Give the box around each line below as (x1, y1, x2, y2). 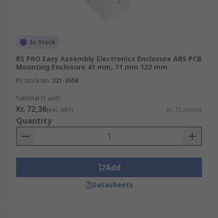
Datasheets (91, 180, 133, 189)
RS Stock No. (16, 76, 51, 85)
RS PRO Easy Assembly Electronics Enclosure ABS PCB (16, 54, 201, 63)
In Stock (30, 38, 55, 46)
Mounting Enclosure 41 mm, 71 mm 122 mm (16, 62, 167, 72)
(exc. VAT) (47, 106, 73, 114)
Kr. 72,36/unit (167, 106, 202, 114)
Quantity (16, 115, 52, 126)
